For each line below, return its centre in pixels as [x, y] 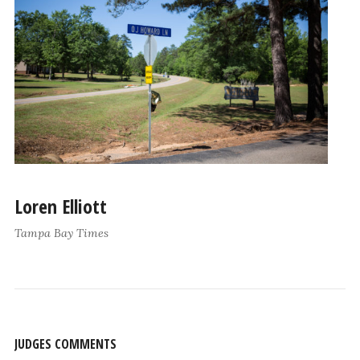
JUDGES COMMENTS [65, 344]
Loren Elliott [60, 207]
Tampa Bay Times [61, 233]
